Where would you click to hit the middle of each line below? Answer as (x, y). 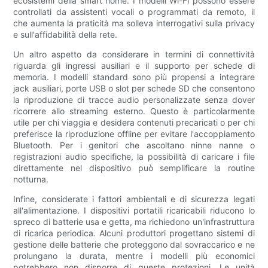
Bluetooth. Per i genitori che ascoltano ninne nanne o (134, 145)
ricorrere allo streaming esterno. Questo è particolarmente (134, 111)
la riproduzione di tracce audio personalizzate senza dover (134, 100)
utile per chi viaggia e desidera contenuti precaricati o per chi (134, 123)
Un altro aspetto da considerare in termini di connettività (134, 54)
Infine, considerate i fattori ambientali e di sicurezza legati (134, 199)
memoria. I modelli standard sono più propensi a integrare (134, 77)
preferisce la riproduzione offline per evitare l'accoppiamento (134, 134)
